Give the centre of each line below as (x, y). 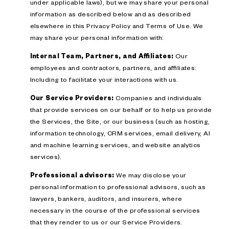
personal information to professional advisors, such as (118, 187)
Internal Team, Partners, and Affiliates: (102, 55)
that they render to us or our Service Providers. (106, 222)
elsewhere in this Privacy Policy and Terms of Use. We (117, 25)
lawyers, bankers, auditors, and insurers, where (106, 199)
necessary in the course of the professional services (115, 210)
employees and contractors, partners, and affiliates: (113, 67)
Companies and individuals (158, 98)
